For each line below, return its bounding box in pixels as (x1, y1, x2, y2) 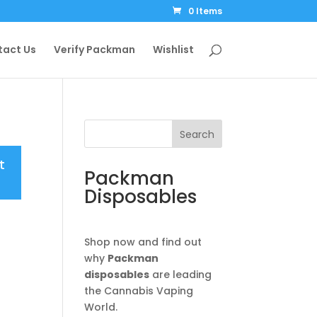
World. (84, 300, 118, 314)
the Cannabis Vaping (84, 284, 194, 298)
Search (179, 127, 214, 142)
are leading (149, 267, 212, 282)
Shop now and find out (84, 235, 202, 249)
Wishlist (152, 42, 194, 57)
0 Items (188, 5, 222, 17)
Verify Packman (53, 42, 135, 57)
